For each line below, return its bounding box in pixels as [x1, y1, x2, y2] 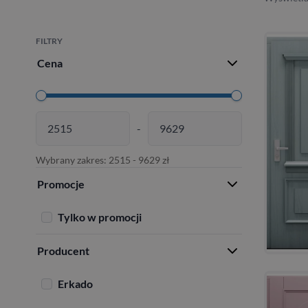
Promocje [37, 177, 85, 190]
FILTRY [36, 35, 63, 46]
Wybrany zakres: [36, 153, 109, 166]
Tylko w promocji [58, 210, 142, 223]
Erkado [58, 276, 93, 290]
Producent [37, 243, 89, 257]
